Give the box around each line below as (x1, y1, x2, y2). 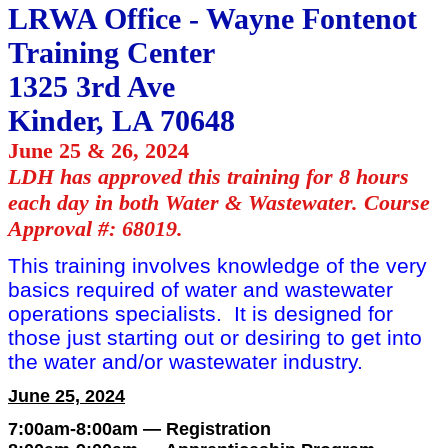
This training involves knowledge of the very (8, 254, 427, 278)
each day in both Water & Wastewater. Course (8, 190, 430, 216)
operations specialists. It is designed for (8, 302, 393, 326)
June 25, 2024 (8, 386, 125, 407)
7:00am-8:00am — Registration (8, 419, 271, 440)
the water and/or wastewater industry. (8, 350, 363, 374)
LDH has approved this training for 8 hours (8, 164, 409, 190)
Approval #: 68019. (8, 216, 183, 242)
